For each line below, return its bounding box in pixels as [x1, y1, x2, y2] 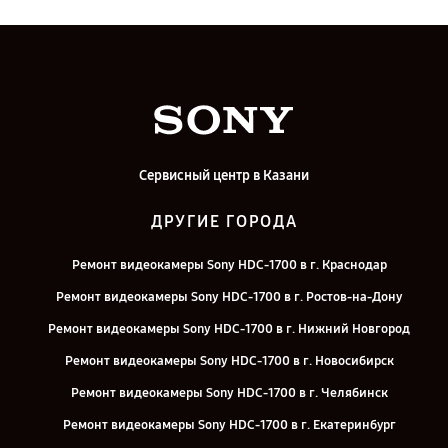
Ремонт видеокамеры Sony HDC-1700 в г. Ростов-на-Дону [56, 289, 402, 306]
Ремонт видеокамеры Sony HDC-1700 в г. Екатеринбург [62, 417, 396, 434]
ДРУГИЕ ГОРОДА [150, 212, 298, 232]
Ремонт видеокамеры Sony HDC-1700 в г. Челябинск [70, 385, 388, 402]
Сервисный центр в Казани [139, 167, 309, 185]
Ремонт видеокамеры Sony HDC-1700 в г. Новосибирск [64, 353, 394, 370]
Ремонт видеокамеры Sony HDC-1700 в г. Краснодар [71, 257, 387, 274]
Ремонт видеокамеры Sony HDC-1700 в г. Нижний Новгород [48, 321, 410, 338]
